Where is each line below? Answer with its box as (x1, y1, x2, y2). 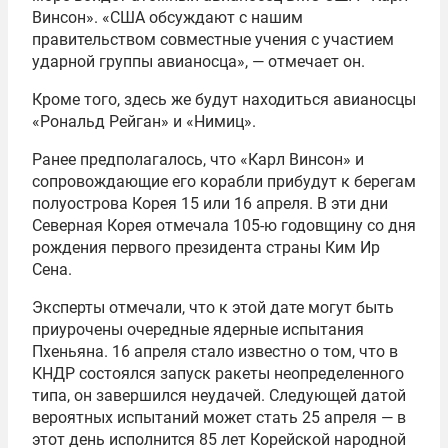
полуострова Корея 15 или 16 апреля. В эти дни (32, 194, 388, 214)
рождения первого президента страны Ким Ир (32, 238, 380, 258)
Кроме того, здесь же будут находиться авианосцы (32, 90, 416, 110)
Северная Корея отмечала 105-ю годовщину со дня (32, 216, 416, 236)
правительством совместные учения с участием (32, 30, 394, 50)
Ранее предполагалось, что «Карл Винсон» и (32, 150, 364, 170)
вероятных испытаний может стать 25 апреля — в (32, 408, 406, 428)
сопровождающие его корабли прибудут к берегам (32, 172, 416, 192)
